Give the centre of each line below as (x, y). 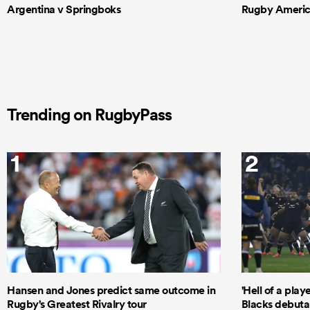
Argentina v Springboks (64, 10)
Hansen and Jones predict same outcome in (111, 290)
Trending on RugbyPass (89, 115)
